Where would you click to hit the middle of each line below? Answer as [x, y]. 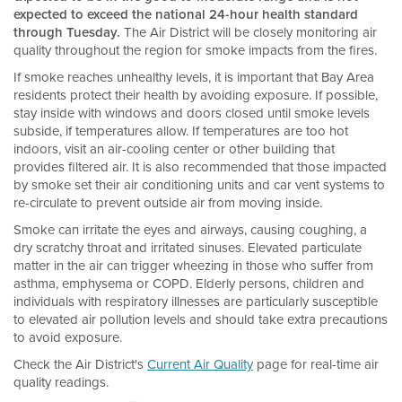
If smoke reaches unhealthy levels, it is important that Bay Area [194, 77]
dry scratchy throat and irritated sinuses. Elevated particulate [188, 248]
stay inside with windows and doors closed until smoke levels [192, 113]
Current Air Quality [200, 364]
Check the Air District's [80, 364]
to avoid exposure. [68, 337]
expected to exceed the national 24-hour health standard [186, 14]
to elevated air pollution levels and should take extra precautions [201, 319]
